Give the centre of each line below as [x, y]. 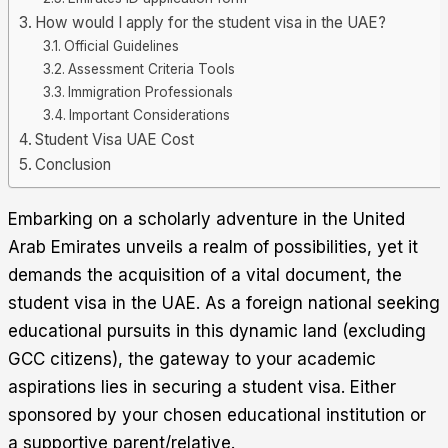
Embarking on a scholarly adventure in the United [206, 219]
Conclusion [73, 164]
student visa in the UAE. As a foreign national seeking [224, 303]
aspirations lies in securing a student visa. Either [202, 387]
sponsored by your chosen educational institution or [217, 415]
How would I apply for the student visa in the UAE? [211, 22]
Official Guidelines [121, 46]
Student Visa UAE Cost [115, 139]
